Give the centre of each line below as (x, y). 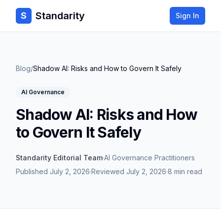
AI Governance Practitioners (149, 158)
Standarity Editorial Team (59, 158)
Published (32, 171)
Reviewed (108, 171)
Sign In (187, 16)
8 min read (185, 171)
